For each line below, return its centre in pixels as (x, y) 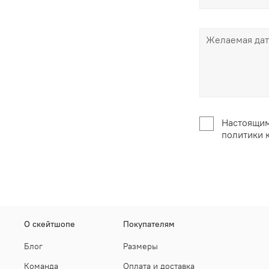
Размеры (141, 246)
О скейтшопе (50, 224)
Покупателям (149, 224)
